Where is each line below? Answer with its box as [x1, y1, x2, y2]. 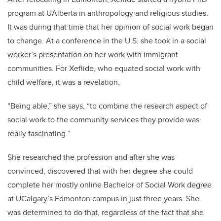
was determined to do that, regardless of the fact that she [7, 207, 204, 219]
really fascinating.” [7, 128, 72, 140]
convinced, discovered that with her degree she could [7, 165, 193, 177]
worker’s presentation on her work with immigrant [7, 49, 178, 61]
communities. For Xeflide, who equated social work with [7, 63, 200, 74]
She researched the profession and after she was [7, 151, 175, 163]
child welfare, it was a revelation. [7, 76, 122, 88]
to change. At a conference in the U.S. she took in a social [7, 35, 206, 47]
